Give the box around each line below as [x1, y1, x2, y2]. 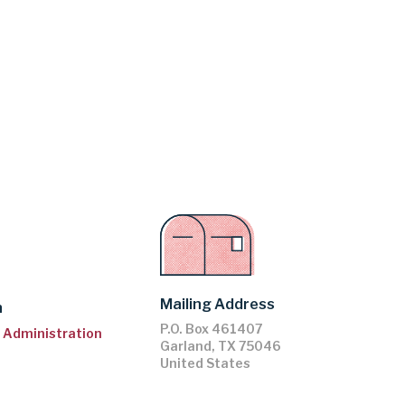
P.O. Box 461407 [160, 321, 263, 337]
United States [160, 355, 250, 372]
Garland [160, 338, 212, 354]
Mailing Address [160, 296, 275, 314]
